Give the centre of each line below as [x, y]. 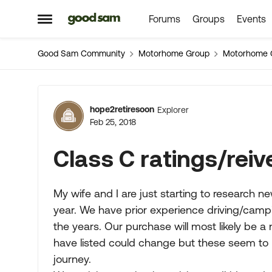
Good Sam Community [81, 53]
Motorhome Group [174, 53]
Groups [208, 19]
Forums [164, 19]
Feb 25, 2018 [113, 122]
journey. [72, 259]
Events [251, 19]
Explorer [173, 110]
